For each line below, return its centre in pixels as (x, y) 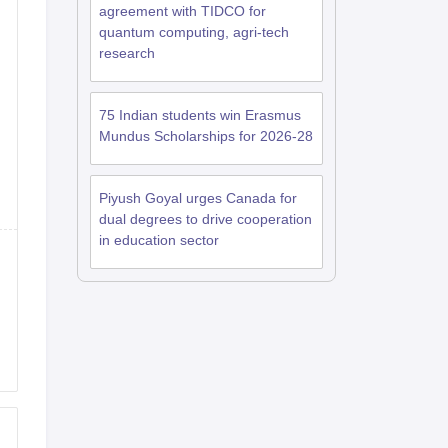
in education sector (158, 240)
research (126, 53)
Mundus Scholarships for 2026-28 (205, 136)
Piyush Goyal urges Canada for (197, 198)
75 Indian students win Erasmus (199, 115)
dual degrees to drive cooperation (205, 219)
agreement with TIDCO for (182, 11)
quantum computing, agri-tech (193, 32)
